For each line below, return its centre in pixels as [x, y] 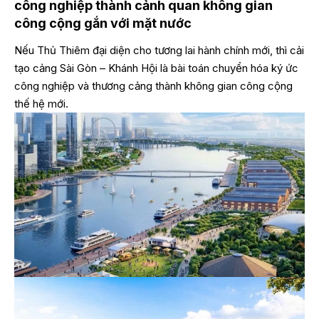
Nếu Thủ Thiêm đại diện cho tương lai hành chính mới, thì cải [159, 51]
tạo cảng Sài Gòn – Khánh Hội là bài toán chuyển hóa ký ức [156, 68]
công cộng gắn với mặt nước [103, 23]
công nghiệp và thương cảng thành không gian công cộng [153, 86]
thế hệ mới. [41, 104]
